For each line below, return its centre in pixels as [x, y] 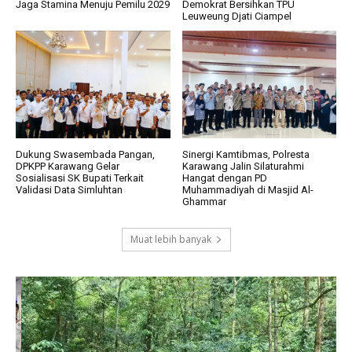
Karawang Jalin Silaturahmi [243, 167]
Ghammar [204, 202]
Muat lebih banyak [170, 240]
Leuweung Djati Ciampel [236, 16]
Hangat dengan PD [224, 178]
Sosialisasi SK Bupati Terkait [80, 178]
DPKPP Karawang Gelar [68, 167]
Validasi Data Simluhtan [69, 190]
